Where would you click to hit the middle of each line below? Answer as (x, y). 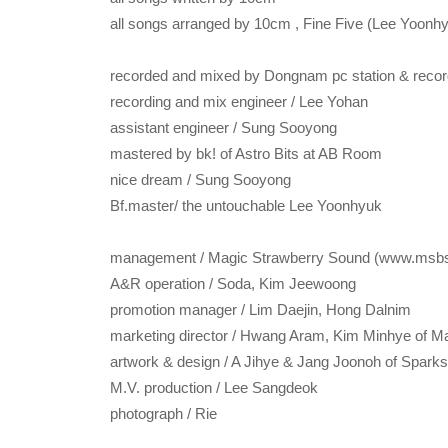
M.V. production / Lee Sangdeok (214, 387)
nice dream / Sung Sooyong (200, 179)
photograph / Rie (163, 413)
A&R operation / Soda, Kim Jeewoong (233, 283)
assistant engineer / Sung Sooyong (223, 127)
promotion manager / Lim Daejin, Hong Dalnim (260, 309)
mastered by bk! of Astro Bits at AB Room (246, 153)
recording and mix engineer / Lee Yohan (239, 101)
